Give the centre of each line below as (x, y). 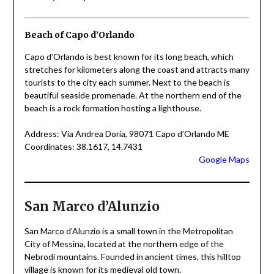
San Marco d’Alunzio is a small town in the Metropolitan (128, 231)
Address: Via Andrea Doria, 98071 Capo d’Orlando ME (127, 134)
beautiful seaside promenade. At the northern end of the (133, 95)
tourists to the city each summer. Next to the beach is (127, 83)
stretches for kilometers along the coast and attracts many (137, 70)
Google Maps (224, 160)
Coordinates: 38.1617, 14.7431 (83, 147)
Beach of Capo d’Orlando (79, 35)
